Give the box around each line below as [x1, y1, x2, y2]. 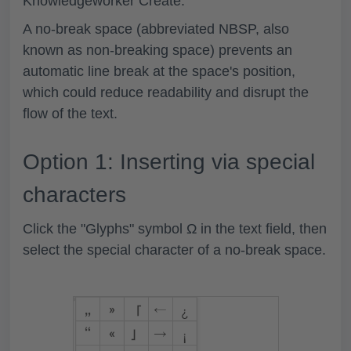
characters [23, 182, 126, 207]
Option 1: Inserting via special [23, 149, 315, 174]
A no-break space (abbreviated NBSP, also [23, 20, 289, 37]
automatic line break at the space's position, [23, 63, 295, 79]
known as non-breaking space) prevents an [23, 42, 292, 58]
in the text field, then [197, 220, 327, 237]
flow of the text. [23, 105, 118, 121]
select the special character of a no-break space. [23, 241, 326, 258]
